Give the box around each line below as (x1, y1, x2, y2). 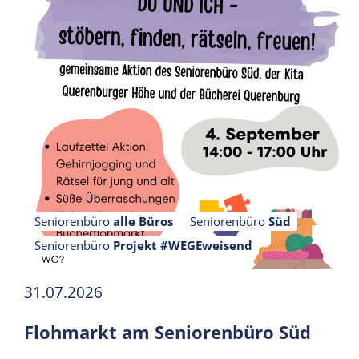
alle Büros (113, 213, 173, 229)
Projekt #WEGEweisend (113, 237, 252, 253)
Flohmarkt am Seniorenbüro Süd (24, 320, 311, 344)
